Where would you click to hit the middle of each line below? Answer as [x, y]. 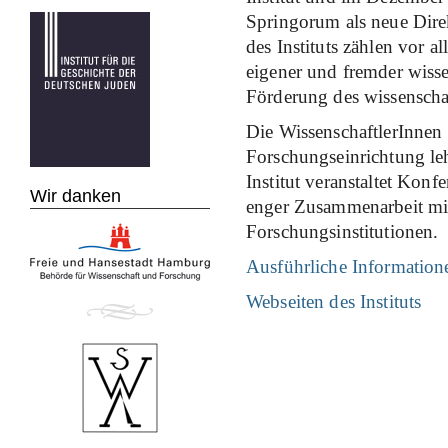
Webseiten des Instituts [334, 301]
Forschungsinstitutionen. [342, 231]
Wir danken [75, 196]
